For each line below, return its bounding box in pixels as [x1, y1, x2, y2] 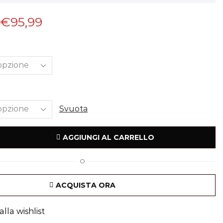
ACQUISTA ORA [56, 181, 116, 190]
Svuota [59, 104, 88, 114]
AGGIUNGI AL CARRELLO [62, 133, 154, 142]
